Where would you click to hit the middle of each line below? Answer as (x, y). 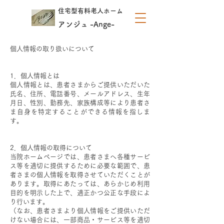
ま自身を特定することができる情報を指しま (80, 112)
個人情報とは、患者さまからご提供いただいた (80, 85)
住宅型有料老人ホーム (90, 11)
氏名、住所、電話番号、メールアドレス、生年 (80, 94)
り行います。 (29, 202)
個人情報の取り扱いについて (52, 49)
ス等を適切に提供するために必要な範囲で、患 (80, 166)
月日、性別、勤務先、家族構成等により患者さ (80, 103)
